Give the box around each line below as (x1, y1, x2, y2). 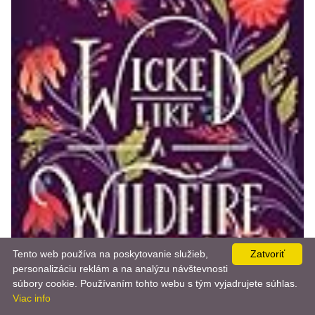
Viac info (13, 292, 51, 304)
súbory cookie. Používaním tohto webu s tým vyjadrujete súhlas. (13, 278, 297, 289)
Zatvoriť (250, 248, 285, 259)
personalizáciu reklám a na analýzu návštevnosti (13, 263, 228, 274)
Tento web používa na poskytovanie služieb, (13, 248, 208, 259)
